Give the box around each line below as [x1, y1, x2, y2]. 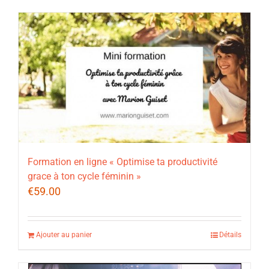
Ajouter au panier [36, 231, 92, 240]
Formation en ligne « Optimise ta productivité [28, 156, 217, 168]
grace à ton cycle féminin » [28, 171, 141, 183]
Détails [219, 231, 241, 240]
